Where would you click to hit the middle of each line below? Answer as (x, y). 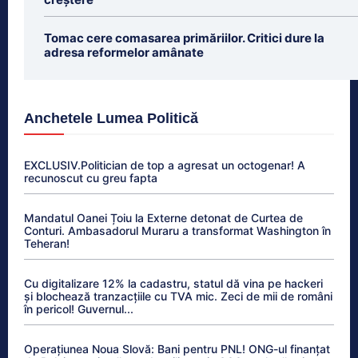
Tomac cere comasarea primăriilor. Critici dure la (184, 38)
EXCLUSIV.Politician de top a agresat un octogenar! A (165, 165)
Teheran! (47, 243)
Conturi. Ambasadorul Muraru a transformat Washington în (177, 230)
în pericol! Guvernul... (79, 308)
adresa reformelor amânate (124, 52)
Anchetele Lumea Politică (111, 118)
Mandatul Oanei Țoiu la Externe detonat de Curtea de (163, 217)
